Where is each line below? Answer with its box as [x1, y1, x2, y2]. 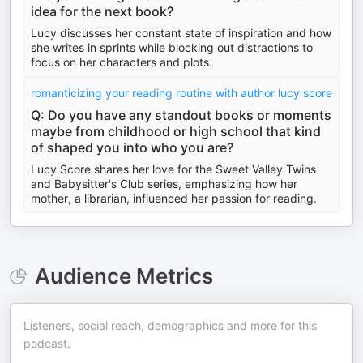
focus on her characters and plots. [31, 55, 212, 69]
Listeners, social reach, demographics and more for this [23, 318, 317, 332]
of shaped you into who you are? [31, 139, 233, 156]
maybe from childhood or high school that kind [31, 123, 321, 139]
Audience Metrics [34, 263, 213, 288]
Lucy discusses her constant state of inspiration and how [31, 26, 331, 40]
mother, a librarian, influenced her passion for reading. [31, 191, 317, 205]
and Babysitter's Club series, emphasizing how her [31, 177, 297, 190]
